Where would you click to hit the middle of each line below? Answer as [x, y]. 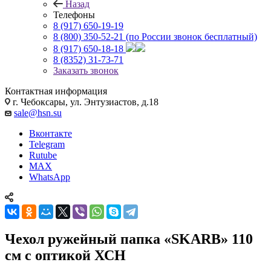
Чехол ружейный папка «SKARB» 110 [129, 239]
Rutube [43, 155]
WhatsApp [50, 177]
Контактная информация [56, 91]
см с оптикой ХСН [65, 255]
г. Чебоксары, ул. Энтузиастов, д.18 [84, 102]
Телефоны [74, 15]
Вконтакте [51, 133]
